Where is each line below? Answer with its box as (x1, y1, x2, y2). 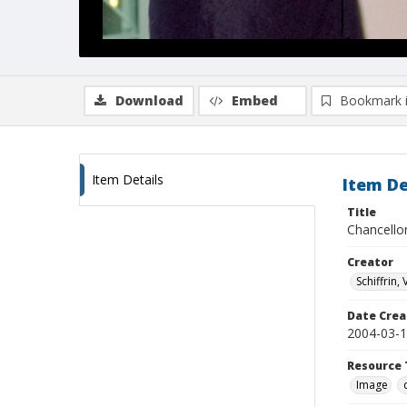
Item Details (92, 171, 164, 188)
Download (115, 92, 184, 109)
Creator (347, 254, 393, 270)
